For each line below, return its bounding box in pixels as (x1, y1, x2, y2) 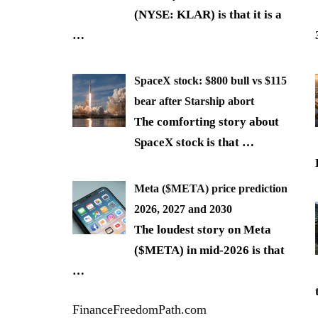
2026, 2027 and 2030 (134, 202, 232, 215)
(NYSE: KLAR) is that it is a (134, 7, 282, 21)
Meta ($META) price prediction (134, 182, 287, 194)
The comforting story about (134, 115, 279, 129)
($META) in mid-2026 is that (134, 243, 285, 257)
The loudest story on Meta (134, 222, 271, 236)
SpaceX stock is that (134, 136, 242, 150)
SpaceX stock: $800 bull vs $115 (134, 75, 287, 87)
